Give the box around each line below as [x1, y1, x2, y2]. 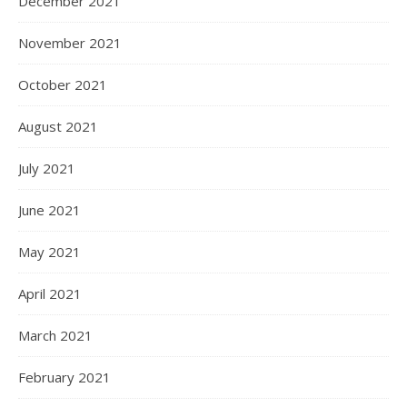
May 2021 [18, 243, 81, 261]
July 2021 [18, 159, 75, 177]
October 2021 [18, 75, 107, 94]
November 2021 [18, 34, 122, 52]
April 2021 [18, 284, 82, 303]
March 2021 [18, 326, 93, 344]
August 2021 [18, 117, 98, 135]
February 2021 [18, 368, 111, 386]
